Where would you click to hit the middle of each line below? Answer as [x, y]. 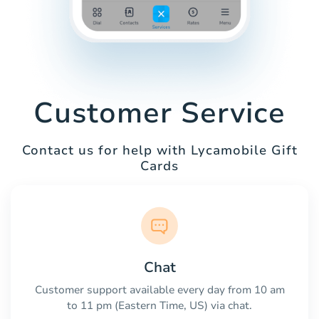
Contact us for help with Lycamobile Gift [159, 151]
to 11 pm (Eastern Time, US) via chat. [159, 305]
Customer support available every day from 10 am [159, 289]
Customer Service [159, 114]
